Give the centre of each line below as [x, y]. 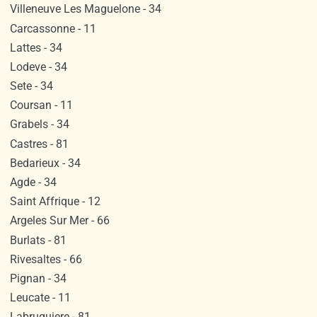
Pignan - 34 [38, 278]
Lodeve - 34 [38, 67]
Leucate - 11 [40, 298]
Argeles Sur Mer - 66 [59, 221]
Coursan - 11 [41, 105]
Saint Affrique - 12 [55, 202]
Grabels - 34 [39, 125]
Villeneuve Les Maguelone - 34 [85, 9]
